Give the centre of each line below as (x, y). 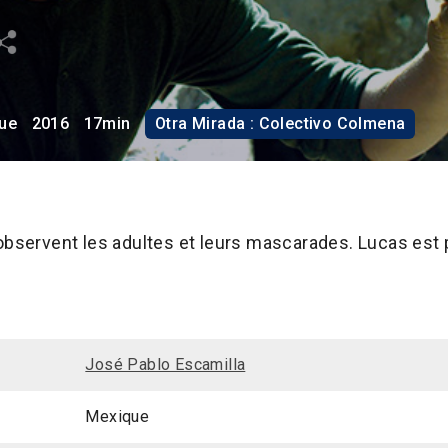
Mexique (117, 417)
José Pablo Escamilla (165, 365)
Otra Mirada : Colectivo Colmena (280, 124)
